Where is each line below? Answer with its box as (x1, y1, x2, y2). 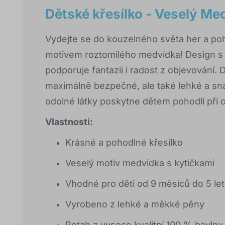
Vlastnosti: (45, 117, 93, 128)
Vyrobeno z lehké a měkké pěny (65, 199, 204, 210)
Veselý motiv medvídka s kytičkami (65, 158, 214, 169)
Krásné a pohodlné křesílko (65, 137, 183, 148)
